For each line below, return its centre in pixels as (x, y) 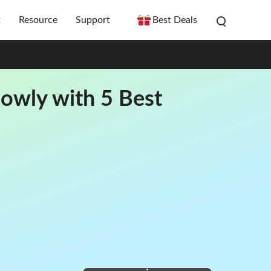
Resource (38, 20)
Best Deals (175, 20)
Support (93, 20)
